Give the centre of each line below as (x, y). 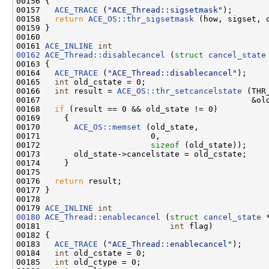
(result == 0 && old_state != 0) (141, 109)
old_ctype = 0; (105, 262)
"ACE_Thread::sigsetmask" (165, 10)
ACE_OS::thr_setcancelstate (180, 91)
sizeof (165, 145)
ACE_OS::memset (107, 127)
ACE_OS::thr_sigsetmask (141, 19)
